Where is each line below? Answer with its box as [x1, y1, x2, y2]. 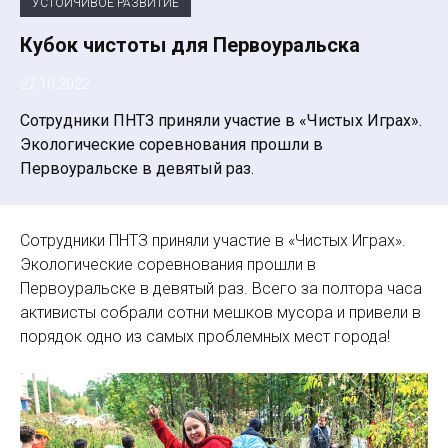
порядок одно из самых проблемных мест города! [20, 326, 390, 346]
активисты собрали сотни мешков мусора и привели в [20, 302, 421, 322]
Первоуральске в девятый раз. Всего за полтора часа [20, 278, 422, 298]
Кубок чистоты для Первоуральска [20, 32, 360, 57]
